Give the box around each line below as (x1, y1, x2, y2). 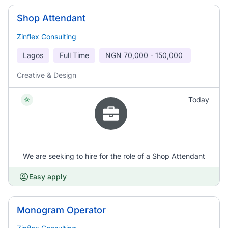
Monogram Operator (17, 205, 106, 215)
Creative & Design (17, 71, 76, 79)
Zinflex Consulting (17, 32, 76, 41)
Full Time (60, 51, 89, 60)
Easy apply (29, 172, 67, 181)
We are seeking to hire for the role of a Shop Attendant (23, 152, 205, 160)
